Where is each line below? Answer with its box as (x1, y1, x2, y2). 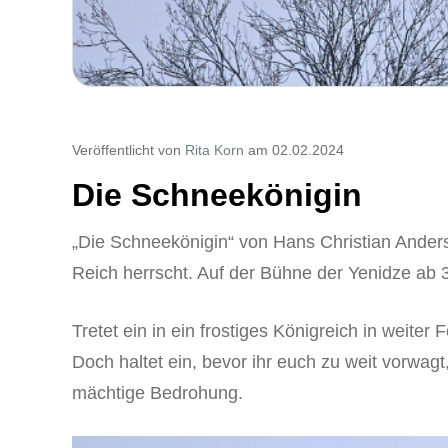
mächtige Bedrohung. (72, 382, 243, 403)
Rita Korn (185, 141, 244, 158)
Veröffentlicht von (72, 141, 185, 158)
